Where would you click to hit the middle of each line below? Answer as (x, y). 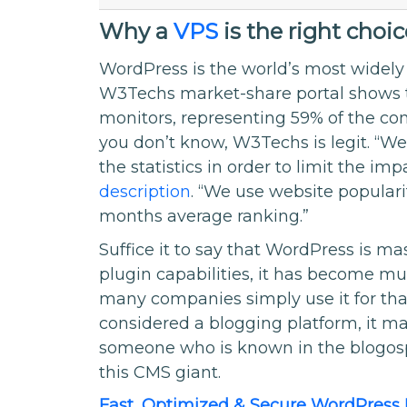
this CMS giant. (160, 372)
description (145, 192)
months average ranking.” (204, 217)
